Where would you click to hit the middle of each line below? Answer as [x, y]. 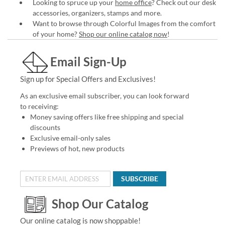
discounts [45, 127]
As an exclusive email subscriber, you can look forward [104, 95]
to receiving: [39, 106]
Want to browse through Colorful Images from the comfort [124, 23]
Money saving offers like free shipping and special [107, 117]
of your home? [56, 34]
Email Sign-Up [88, 61]
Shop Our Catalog [100, 203]
